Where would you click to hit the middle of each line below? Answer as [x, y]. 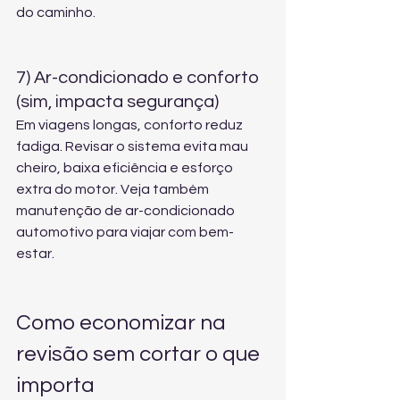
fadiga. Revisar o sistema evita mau [133, 146]
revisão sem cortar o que [140, 354]
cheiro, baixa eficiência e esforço [126, 168]
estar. [35, 254]
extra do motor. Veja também [114, 189]
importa [55, 385]
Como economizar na [123, 323]
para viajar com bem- [164, 232]
